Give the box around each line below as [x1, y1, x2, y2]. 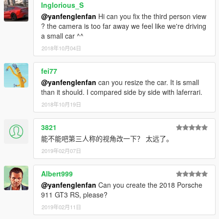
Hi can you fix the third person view [96, 11, 206, 21]
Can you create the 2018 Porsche [96, 179, 202, 190]
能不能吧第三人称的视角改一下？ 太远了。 [41, 133, 173, 143]
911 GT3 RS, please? [41, 189, 108, 199]
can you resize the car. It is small [96, 77, 199, 87]
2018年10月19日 [42, 100, 81, 108]
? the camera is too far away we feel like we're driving [41, 21, 206, 31]
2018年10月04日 [42, 44, 81, 52]
